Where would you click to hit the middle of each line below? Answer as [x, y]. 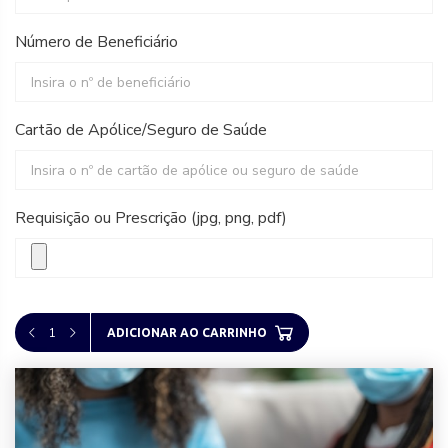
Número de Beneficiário [96, 42]
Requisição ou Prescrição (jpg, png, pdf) [151, 218]
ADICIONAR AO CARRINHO [187, 332]
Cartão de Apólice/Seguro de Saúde [141, 130]
